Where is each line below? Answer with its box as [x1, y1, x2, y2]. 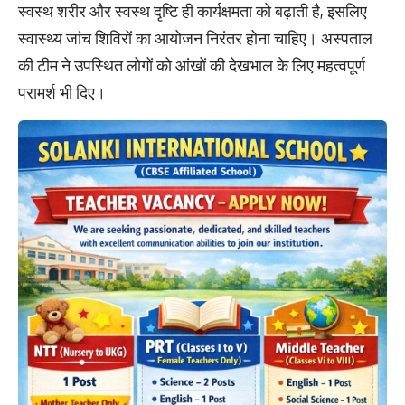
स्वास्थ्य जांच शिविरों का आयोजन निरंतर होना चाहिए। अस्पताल [18, 27, 372, 48]
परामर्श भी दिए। [18, 81, 106, 102]
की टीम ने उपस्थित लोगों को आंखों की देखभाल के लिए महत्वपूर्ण [18, 54, 365, 75]
